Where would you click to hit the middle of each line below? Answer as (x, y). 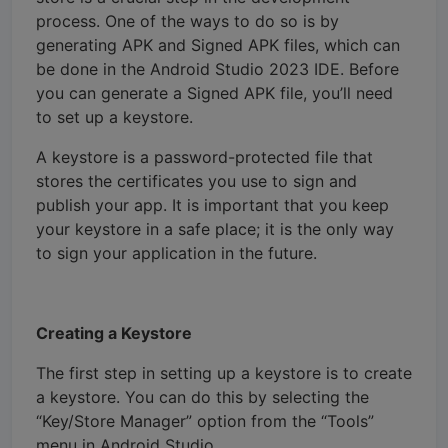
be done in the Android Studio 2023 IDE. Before (217, 68)
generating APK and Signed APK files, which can (218, 44)
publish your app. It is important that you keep (212, 204)
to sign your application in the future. (176, 252)
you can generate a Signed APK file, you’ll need (214, 92)
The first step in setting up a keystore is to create (224, 372)
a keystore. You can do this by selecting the (202, 396)
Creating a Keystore (114, 332)
